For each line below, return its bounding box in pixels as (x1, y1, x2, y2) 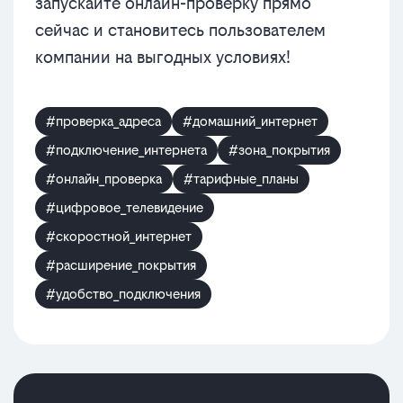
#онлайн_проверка (46, 171, 162, 186)
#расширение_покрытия (46, 257, 196, 273)
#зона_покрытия (228, 142, 330, 157)
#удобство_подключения (46, 286, 201, 301)
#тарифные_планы (184, 171, 299, 186)
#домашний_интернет (183, 113, 318, 129)
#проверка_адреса (46, 113, 161, 129)
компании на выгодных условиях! (35, 48, 291, 67)
